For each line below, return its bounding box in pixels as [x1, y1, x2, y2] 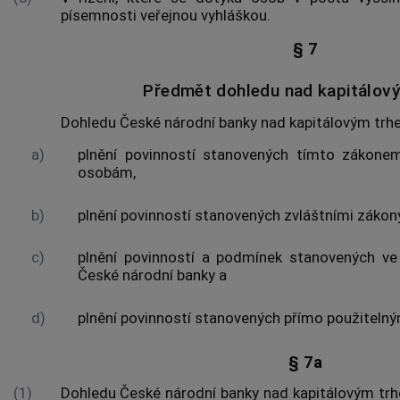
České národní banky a [78, 266, 228, 285]
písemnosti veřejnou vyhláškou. [60, 5, 271, 24]
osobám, [78, 162, 137, 181]
